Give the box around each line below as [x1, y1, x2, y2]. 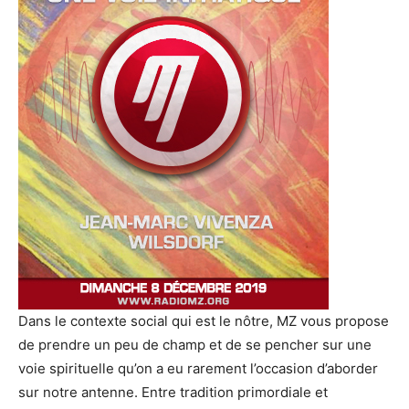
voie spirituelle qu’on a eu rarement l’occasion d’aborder [18, 360, 378, 377]
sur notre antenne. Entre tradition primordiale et [18, 383, 328, 401]
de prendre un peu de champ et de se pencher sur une [18, 336, 372, 353]
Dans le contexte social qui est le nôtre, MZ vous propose [18, 312, 389, 330]
